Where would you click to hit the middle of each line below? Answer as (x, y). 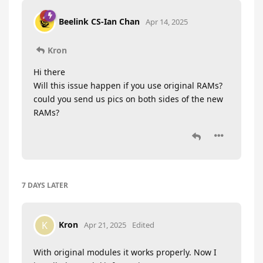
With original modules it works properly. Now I (125, 252)
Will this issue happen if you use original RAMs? (128, 85)
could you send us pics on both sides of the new (128, 99)
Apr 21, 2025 (105, 225)
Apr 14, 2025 (167, 22)
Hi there (49, 72)
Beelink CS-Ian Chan (99, 22)
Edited (143, 225)
